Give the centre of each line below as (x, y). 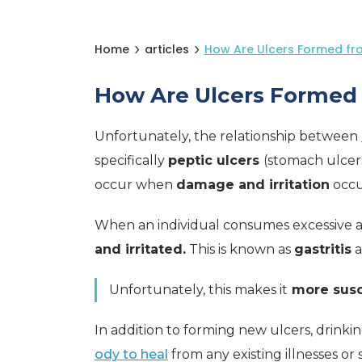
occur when (135, 185)
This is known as (240, 249)
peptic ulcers (216, 160)
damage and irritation (253, 185)
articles (167, 49)
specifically (131, 160)
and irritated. (140, 249)
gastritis (323, 249)
